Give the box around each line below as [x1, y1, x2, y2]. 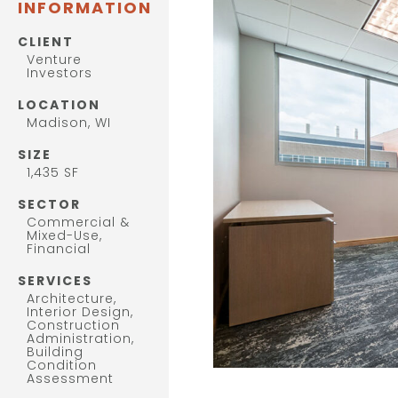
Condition [27, 355, 97, 374]
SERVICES [18, 271, 92, 290]
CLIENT [18, 32, 74, 51]
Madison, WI [27, 113, 111, 131]
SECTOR [18, 195, 81, 213]
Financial [27, 239, 91, 258]
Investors [27, 63, 92, 82]
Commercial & [27, 212, 130, 231]
